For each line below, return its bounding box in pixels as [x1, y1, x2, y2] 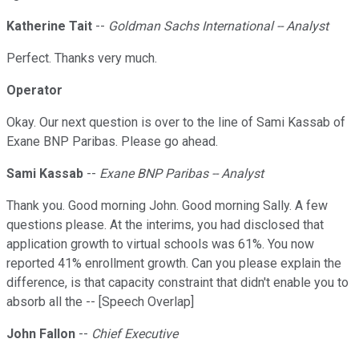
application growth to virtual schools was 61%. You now [6, 236, 314, 252]
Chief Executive [91, 326, 178, 342]
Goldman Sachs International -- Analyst [108, 18, 329, 34]
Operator [6, 83, 63, 99]
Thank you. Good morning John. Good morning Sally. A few [6, 198, 328, 214]
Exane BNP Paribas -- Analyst [99, 166, 264, 182]
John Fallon [6, 326, 75, 342]
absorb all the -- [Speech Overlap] [6, 294, 194, 310]
